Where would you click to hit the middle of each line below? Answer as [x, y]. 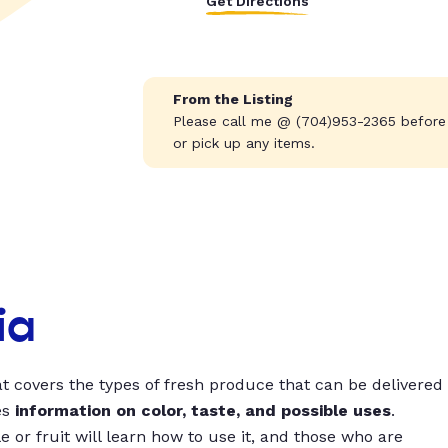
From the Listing [232, 99]
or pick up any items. [243, 143]
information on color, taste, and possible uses [203, 410]
